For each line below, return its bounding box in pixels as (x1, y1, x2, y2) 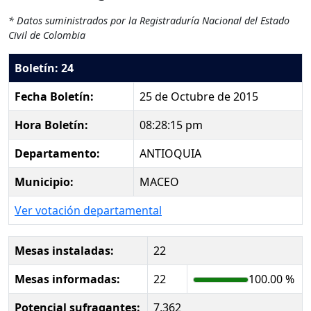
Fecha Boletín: (15, 88, 94, 104)
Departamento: (15, 145, 100, 161)
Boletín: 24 (15, 60, 74, 76)
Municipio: (15, 174, 74, 190)
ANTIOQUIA (140, 145, 201, 161)
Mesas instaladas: (15, 242, 114, 258)
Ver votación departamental (15, 202, 162, 218)
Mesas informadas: (15, 271, 120, 287)
